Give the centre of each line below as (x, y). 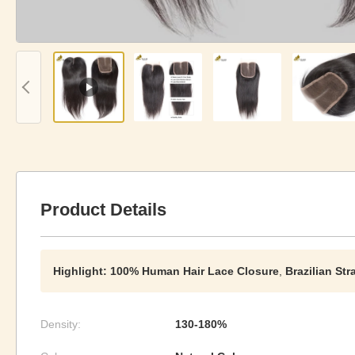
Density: (61, 324)
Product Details (103, 210)
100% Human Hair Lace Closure (195, 271)
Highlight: (80, 271)
